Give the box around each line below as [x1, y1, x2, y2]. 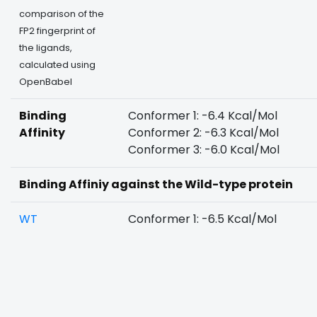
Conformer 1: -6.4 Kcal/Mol [128, 108, 277, 124]
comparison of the [19, 8, 104, 20]
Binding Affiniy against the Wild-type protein [19, 176, 293, 192]
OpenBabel [19, 76, 72, 88]
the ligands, [19, 42, 72, 54]
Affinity [19, 125, 65, 141]
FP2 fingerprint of [19, 25, 96, 37]
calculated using [19, 59, 96, 71]
